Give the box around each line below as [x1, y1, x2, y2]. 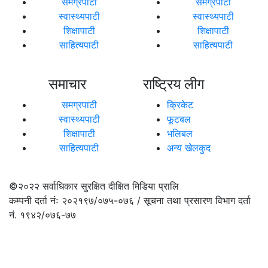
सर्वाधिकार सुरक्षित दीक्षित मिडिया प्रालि [42, 179, 179, 192]
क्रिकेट [167, 98, 193, 111]
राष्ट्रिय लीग [143, 75, 205, 93]
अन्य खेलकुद [167, 141, 211, 154]
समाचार [48, 75, 86, 93]
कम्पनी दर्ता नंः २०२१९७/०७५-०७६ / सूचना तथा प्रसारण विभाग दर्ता [9, 194, 251, 206]
